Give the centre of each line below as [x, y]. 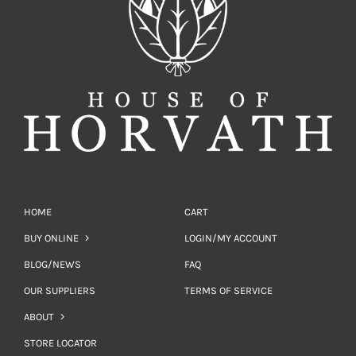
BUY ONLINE [51, 238]
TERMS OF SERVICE [228, 291]
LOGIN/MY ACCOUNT [230, 238]
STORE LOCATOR [60, 343]
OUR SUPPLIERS [59, 291]
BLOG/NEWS [52, 265]
